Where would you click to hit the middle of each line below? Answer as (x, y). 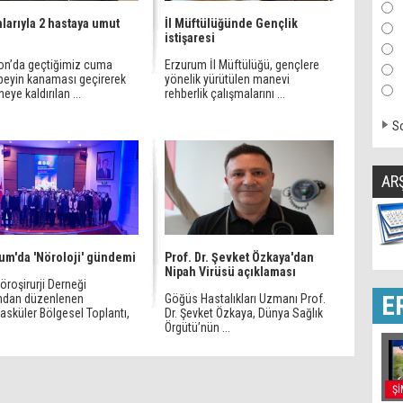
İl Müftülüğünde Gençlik (231, 23)
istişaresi (190, 38)
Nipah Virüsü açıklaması (230, 272)
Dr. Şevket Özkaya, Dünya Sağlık (244, 313)
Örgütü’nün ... (197, 327)
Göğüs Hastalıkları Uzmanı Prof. (245, 299)
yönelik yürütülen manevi (227, 79)
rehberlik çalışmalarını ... (225, 94)
